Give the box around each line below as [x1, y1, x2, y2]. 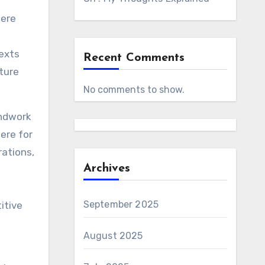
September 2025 [83, 199, 159, 210]
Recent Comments [83, 52, 185, 64]
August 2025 [83, 230, 143, 241]
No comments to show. [83, 84, 185, 95]
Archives [83, 163, 130, 174]
